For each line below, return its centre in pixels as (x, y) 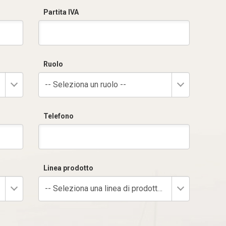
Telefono (59, 116)
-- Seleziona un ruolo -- (86, 84)
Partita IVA (61, 12)
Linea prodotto (68, 168)
